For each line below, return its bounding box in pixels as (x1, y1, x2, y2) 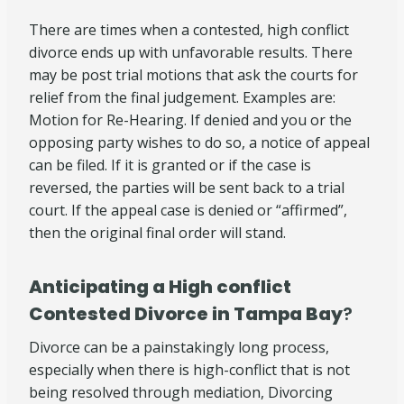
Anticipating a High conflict (29, 274, 291, 299)
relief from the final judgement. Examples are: (29, 87, 339, 107)
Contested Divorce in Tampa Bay (29, 301, 343, 326)
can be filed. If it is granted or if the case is (29, 155, 311, 175)
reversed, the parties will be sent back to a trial (29, 178, 344, 197)
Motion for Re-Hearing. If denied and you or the (29, 110, 352, 130)
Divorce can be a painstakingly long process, (29, 337, 329, 357)
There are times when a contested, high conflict (29, 20, 349, 40)
